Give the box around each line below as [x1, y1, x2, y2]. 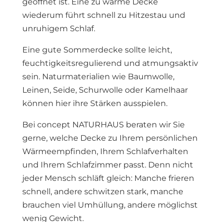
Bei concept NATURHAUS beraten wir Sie [22, 120, 185, 129]
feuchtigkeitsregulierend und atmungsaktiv [22, 58, 198, 68]
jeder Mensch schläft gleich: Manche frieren [22, 173, 194, 183]
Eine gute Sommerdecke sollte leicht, [22, 45, 172, 55]
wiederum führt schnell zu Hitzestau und [22, 10, 185, 20]
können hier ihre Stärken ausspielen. [22, 99, 167, 108]
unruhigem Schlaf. [22, 24, 95, 33]
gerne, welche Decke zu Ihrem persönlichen [22, 133, 198, 143]
